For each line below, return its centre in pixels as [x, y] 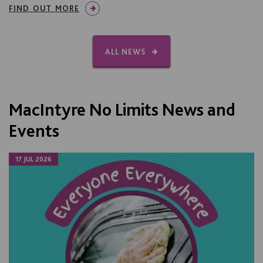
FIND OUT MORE [44, 8]
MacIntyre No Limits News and [122, 109]
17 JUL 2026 [33, 159]
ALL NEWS [125, 51]
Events [34, 130]
